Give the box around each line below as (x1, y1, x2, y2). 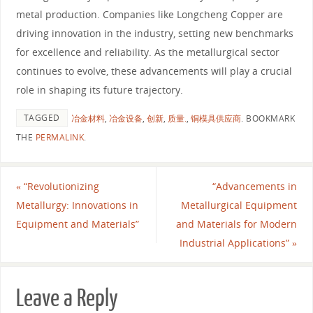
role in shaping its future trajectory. (15, 82, 183, 96)
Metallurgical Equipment (181, 198, 298, 212)
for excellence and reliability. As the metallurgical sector (15, 45, 279, 59)
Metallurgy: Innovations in (15, 198, 138, 212)
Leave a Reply (15, 284, 118, 312)
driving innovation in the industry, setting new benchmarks (15, 26, 293, 40)
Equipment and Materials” (15, 217, 139, 231)
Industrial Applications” (180, 235, 293, 249)
